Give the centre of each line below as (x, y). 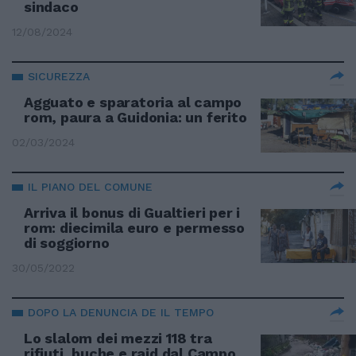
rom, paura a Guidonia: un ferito (135, 117)
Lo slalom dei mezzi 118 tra (118, 338)
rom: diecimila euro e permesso (135, 228)
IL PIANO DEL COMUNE (90, 187)
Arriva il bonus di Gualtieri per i (132, 213)
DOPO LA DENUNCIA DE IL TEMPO (121, 312)
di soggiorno (67, 243)
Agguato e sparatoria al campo (133, 102)
